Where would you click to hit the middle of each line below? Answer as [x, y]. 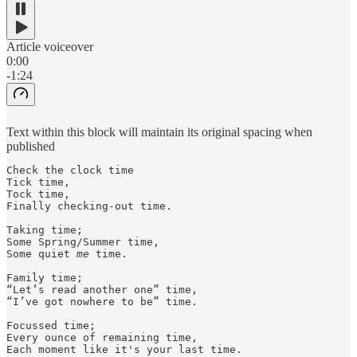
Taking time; [45, 229]
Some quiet [41, 253]
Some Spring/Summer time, [83, 241]
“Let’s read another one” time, [102, 289]
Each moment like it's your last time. [124, 349]
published [31, 146]
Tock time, [38, 194]
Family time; [45, 277]
